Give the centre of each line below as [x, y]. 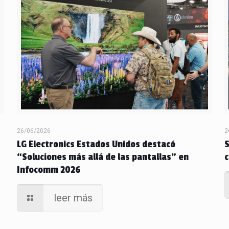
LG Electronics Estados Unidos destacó [96, 144]
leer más [73, 198]
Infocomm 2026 [49, 170]
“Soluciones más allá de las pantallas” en [102, 157]
